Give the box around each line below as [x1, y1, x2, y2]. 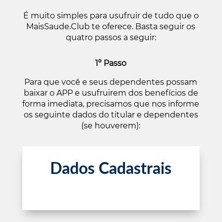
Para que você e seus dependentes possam [24, 77, 198, 87]
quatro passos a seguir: [65, 33, 156, 42]
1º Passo [95, 58, 127, 68]
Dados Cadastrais [50, 161, 172, 177]
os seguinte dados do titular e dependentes [23, 110, 198, 119]
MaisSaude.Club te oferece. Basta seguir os [26, 22, 196, 31]
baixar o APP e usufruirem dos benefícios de [23, 88, 198, 98]
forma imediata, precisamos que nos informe [22, 99, 200, 109]
